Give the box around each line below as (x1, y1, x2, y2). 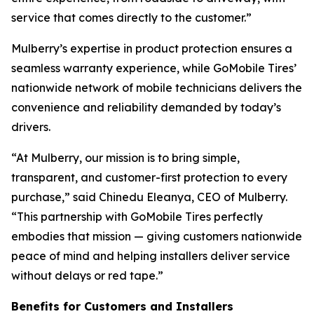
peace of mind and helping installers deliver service (11, 249, 290, 263)
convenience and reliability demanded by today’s (11, 100, 281, 114)
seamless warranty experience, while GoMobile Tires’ (11, 61, 296, 75)
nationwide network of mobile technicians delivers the (11, 81, 302, 95)
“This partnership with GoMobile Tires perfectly (11, 210, 263, 224)
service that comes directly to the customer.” (11, 11, 252, 25)
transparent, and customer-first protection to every (11, 170, 287, 184)
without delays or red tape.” (11, 268, 163, 282)
